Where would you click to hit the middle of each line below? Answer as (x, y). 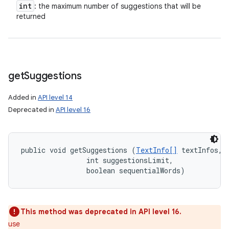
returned (31, 16)
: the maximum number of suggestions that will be (118, 6)
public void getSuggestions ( (78, 150)
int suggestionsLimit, (99, 160)
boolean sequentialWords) (103, 170)
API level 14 (55, 97)
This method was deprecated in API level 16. (101, 212)
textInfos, (202, 150)
